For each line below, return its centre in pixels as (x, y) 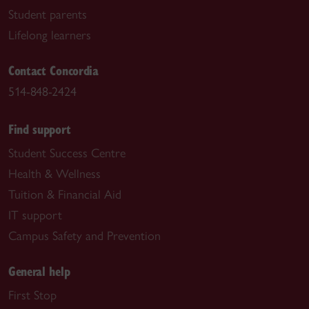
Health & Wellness (54, 173)
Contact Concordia (53, 70)
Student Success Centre (67, 153)
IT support (35, 215)
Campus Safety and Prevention (84, 236)
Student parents (48, 15)
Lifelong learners (50, 36)
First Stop (32, 295)
